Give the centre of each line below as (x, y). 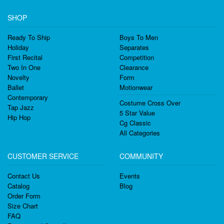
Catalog (18, 186)
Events (130, 176)
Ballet (16, 87)
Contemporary (28, 97)
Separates (134, 47)
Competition (137, 57)
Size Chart (23, 206)
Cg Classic (135, 123)
